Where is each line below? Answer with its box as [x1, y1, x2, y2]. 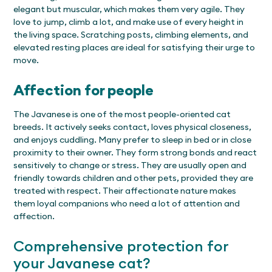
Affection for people [13, 80, 154, 99]
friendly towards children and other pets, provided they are [13, 172, 254, 183]
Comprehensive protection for [13, 236, 229, 255]
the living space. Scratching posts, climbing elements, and [13, 29, 249, 40]
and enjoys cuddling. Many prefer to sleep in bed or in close [13, 134, 252, 145]
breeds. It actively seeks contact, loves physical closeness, [13, 121, 252, 132]
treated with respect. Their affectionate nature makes [13, 185, 237, 196]
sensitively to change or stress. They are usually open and [13, 159, 247, 171]
